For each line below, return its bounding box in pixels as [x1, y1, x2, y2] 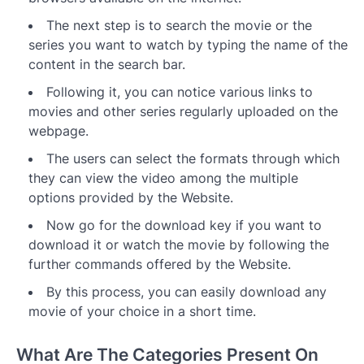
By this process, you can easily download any [46, 284, 327, 301]
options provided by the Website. [28, 189, 237, 206]
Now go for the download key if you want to [46, 217, 322, 234]
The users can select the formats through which [46, 150, 340, 167]
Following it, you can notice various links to [46, 84, 313, 101]
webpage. [28, 123, 89, 140]
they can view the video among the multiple [28, 170, 298, 187]
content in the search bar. [28, 56, 185, 73]
